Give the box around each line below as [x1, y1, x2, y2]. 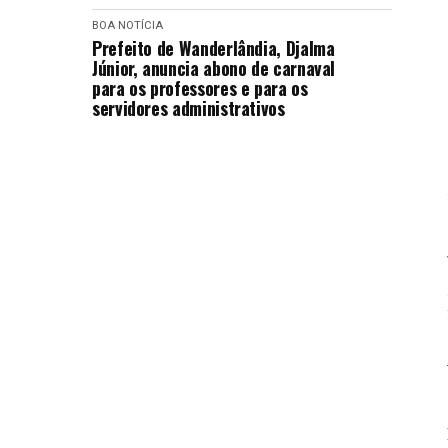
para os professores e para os [92, 75, 308, 101]
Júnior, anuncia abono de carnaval [92, 55, 336, 81]
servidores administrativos [92, 95, 285, 121]
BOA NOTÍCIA [92, 19, 163, 32]
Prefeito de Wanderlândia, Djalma [92, 35, 335, 61]
